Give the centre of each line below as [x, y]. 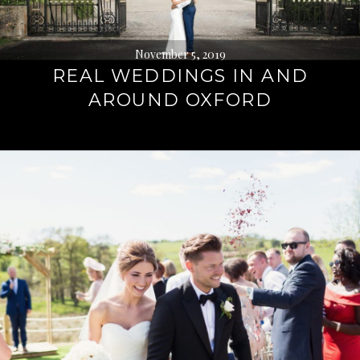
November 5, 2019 [180, 54]
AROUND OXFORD [180, 100]
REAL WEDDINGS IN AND [180, 76]
